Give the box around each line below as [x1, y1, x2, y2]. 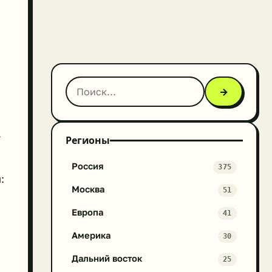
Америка [72, 230, 110, 240]
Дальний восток [72, 253, 142, 263]
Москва [72, 184, 104, 194]
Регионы [66, 134, 110, 146]
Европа [72, 207, 103, 217]
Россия [72, 161, 104, 171]
